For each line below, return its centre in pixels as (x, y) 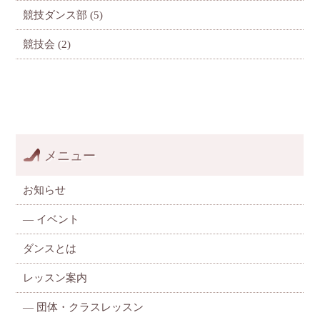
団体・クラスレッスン (90, 307)
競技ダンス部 (55, 15)
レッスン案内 (55, 278)
